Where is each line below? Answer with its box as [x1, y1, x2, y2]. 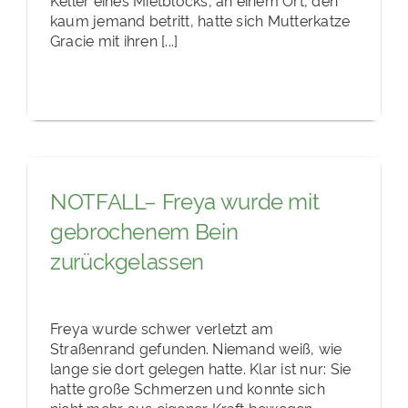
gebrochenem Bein [50, 215, 239, 246]
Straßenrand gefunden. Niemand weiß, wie [50, 337, 342, 358]
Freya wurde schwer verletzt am [50, 317, 274, 338]
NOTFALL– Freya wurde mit [50, 185, 320, 216]
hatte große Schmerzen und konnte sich [50, 377, 325, 398]
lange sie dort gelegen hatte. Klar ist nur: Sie [50, 357, 352, 378]
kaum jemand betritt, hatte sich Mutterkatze [50, 9, 351, 30]
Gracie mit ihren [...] [50, 29, 178, 50]
